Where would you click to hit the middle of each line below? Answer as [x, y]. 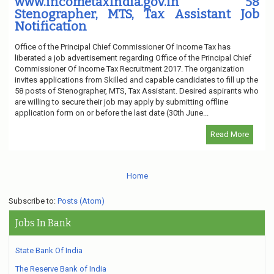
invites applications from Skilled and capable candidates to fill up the [136, 80]
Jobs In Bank [43, 223]
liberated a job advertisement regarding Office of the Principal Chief [133, 57]
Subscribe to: [33, 201]
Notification [51, 26]
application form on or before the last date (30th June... [112, 113]
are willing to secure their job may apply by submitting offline [121, 102]
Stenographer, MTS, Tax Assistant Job [137, 14]
